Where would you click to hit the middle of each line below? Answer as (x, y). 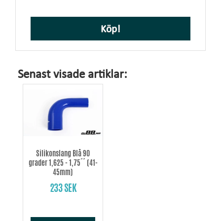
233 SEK (63, 187)
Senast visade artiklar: (73, 74)
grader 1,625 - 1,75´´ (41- (63, 162)
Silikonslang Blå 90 (63, 153)
